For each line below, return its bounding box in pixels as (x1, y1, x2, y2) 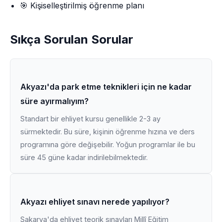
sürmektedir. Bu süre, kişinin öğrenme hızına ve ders (20, 127, 195, 136)
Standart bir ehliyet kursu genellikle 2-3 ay (20, 114, 161, 123)
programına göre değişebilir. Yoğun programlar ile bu (20, 140, 195, 149)
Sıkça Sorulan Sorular (10, 32, 133, 47)
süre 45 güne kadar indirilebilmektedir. (20, 153, 148, 162)
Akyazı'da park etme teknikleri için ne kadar (20, 82, 192, 92)
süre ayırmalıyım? (20, 96, 89, 106)
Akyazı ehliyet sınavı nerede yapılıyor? (20, 197, 169, 207)
